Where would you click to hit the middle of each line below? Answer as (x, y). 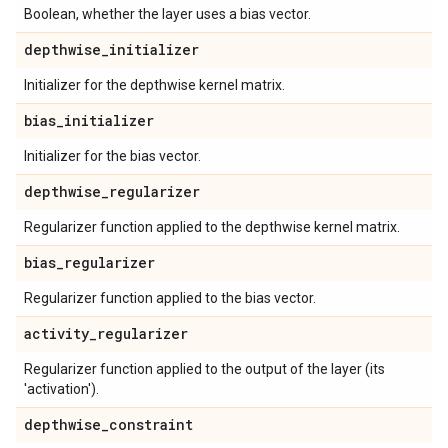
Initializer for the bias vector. (112, 156)
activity (56, 333)
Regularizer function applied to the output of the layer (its (204, 369)
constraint (151, 424)
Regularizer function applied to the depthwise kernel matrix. (212, 227)
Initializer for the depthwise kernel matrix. (154, 85)
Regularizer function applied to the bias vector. (170, 298)
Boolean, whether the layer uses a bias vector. (167, 14)
